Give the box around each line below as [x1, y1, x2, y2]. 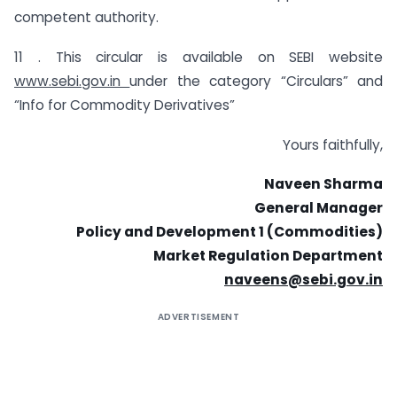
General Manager [254, 198, 383, 218]
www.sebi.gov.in [14, 71, 130, 90]
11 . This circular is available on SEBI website [14, 47, 383, 66]
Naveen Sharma [264, 175, 383, 194]
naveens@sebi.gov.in [224, 270, 383, 290]
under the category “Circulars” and [129, 71, 384, 90]
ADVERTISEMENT [157, 310, 240, 324]
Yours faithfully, [283, 135, 383, 154]
